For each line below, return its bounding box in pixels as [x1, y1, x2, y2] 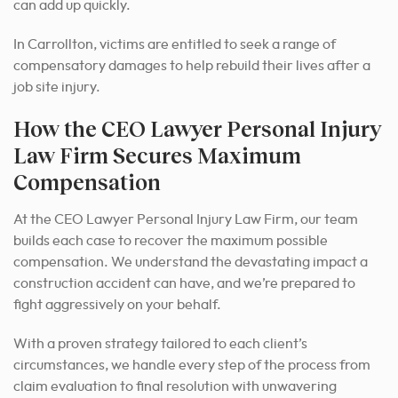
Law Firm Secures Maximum [13, 141, 301, 168]
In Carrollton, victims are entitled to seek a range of [13, 36, 336, 52]
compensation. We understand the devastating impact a [13, 254, 368, 269]
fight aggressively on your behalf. [13, 297, 221, 312]
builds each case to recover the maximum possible [13, 233, 328, 248]
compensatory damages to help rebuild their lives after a [13, 58, 370, 73]
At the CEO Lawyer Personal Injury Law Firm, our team [13, 211, 358, 227]
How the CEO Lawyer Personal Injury [13, 115, 381, 141]
